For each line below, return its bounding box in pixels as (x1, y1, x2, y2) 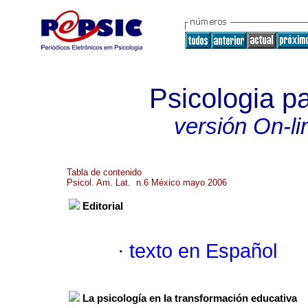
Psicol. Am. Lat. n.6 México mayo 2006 (67, 177, 227, 188)
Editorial (82, 201, 123, 212)
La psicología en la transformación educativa (82, 293, 297, 305)
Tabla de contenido (67, 167, 142, 177)
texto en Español (129, 240, 277, 263)
